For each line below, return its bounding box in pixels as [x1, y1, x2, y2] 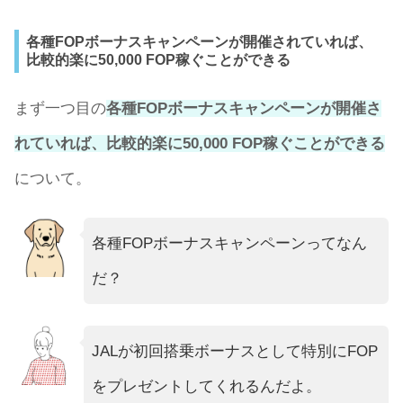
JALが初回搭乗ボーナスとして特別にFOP [91, 342, 378, 360]
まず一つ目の [14, 100, 106, 118]
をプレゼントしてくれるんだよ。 [91, 377, 321, 395]
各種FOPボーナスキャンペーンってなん [91, 234, 367, 252]
